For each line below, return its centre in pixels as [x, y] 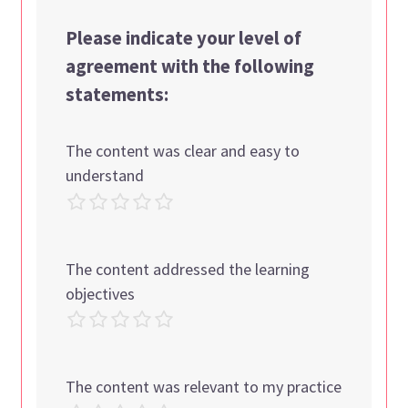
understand [105, 175]
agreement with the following [190, 66]
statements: [117, 94]
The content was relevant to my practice [204, 387]
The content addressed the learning [188, 269]
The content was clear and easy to [183, 150]
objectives [101, 293]
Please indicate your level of [184, 38]
